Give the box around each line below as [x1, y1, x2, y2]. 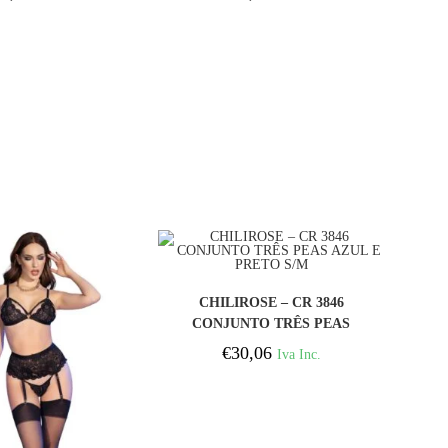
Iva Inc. [276, 346, 321, 363]
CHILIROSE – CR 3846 [198, 295, 344, 311]
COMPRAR [236, 285, 307, 300]
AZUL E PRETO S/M [205, 337, 338, 353]
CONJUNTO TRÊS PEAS [192, 316, 351, 332]
